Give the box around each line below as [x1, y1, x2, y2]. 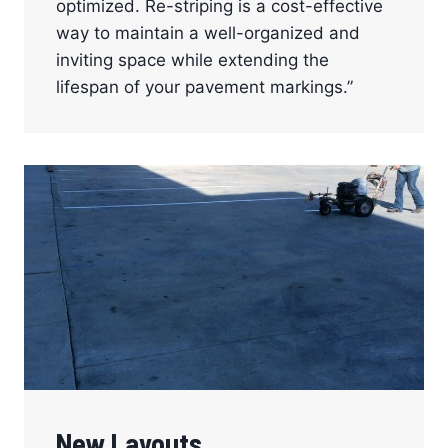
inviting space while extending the [56, 49, 329, 70]
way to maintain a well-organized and [56, 22, 360, 43]
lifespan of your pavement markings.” [56, 76, 353, 97]
